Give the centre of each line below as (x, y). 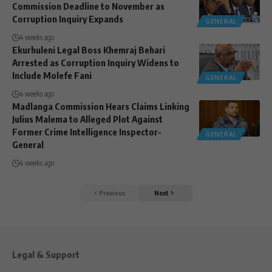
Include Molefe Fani (52, 75)
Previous (112, 193)
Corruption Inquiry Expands (68, 19)
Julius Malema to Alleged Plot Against (87, 119)
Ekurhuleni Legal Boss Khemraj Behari (89, 49)
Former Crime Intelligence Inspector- (87, 131)
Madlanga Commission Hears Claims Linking (101, 106)
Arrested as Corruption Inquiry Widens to (96, 62)
